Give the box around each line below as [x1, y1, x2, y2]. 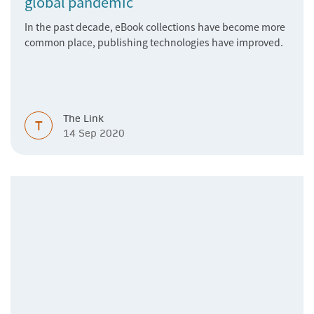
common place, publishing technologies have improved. [25, 35, 283, 49]
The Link [63, 112, 104, 125]
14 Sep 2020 [63, 127, 125, 139]
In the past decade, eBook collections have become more [25, 20, 285, 34]
